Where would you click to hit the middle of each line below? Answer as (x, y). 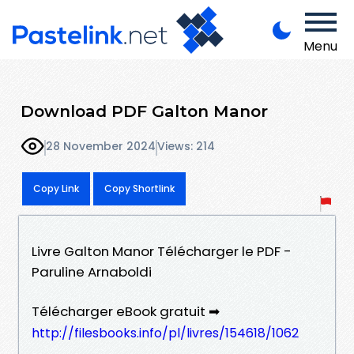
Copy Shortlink (139, 188)
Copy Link (56, 188)
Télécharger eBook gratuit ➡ (126, 311)
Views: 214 (186, 147)
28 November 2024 (101, 147)
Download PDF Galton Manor (144, 111)
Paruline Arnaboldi (92, 271)
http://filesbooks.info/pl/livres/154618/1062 (165, 333)
